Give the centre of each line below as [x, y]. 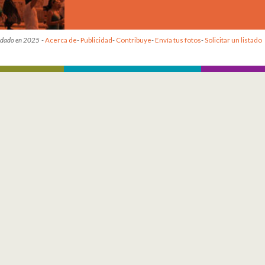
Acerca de [61, 40]
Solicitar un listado [233, 40]
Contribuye [133, 40]
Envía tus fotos [178, 40]
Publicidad [96, 40]
